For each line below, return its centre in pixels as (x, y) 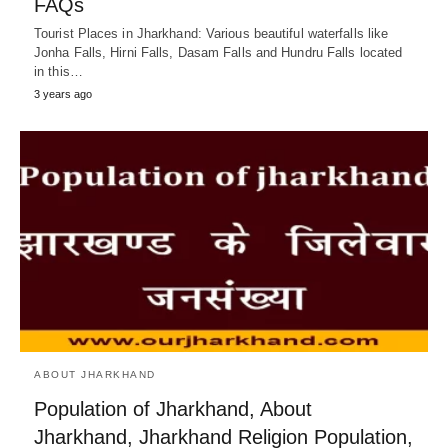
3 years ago (63, 93)
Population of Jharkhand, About (173, 409)
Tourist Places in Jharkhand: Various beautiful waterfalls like (211, 33)
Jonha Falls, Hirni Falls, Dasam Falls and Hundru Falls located (218, 52)
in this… (58, 71)
